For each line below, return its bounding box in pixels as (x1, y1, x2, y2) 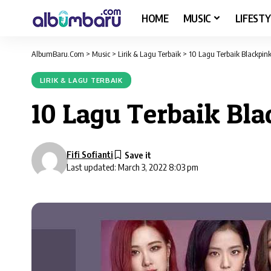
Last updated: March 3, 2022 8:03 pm (67, 161, 199, 172)
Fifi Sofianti (67, 149, 114, 160)
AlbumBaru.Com (31, 49, 84, 59)
